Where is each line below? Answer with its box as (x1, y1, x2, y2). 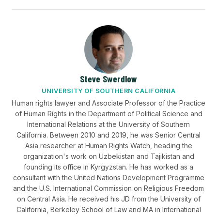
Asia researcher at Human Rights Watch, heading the (25, 141, 192, 150)
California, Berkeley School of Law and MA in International (16, 205, 201, 214)
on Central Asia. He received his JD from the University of (16, 195, 201, 203)
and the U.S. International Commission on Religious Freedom (13, 184, 204, 192)
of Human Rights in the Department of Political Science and (15, 109, 202, 118)
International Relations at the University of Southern (27, 120, 190, 128)
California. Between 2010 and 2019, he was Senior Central (16, 131, 201, 139)
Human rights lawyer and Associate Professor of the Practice (12, 99, 205, 107)
